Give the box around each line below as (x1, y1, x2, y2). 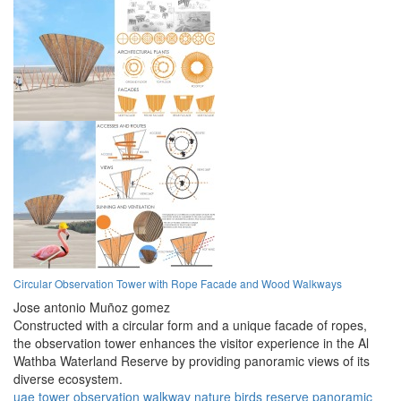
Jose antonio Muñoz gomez (13, 298, 170, 317)
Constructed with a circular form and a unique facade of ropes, (13, 316, 367, 335)
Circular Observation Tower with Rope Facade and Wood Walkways (13, 276, 342, 292)
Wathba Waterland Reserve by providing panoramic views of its (13, 352, 370, 371)
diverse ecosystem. (13, 370, 123, 388)
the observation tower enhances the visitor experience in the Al (13, 334, 369, 353)
